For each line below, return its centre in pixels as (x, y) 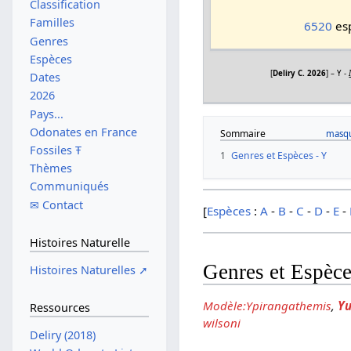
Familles (52, 23)
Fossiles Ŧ (55, 150)
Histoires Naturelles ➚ (89, 270)
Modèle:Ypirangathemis (268, 306)
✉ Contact (56, 204)
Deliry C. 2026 (300, 74)
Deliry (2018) (62, 335)
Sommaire (243, 134)
